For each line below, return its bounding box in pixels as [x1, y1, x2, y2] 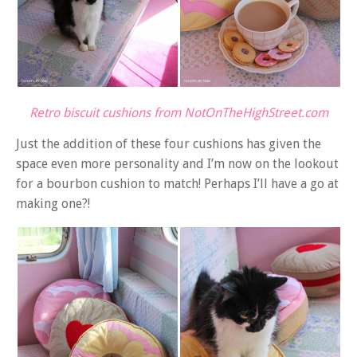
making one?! [16, 196, 90, 212]
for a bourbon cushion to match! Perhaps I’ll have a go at [16, 176, 339, 192]
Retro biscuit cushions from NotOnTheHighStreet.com [29, 104, 328, 120]
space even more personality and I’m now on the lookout [16, 156, 339, 172]
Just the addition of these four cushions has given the [16, 136, 321, 152]
